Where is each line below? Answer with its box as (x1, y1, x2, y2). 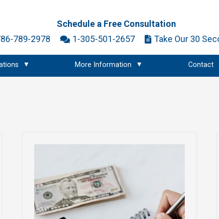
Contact (188, 61, 214, 69)
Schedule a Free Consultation (57, 19, 176, 29)
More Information (75, 61, 132, 69)
